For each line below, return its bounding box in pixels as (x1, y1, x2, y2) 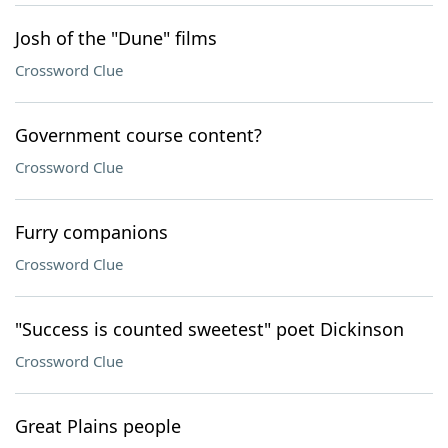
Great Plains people (15, 414, 181, 438)
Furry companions (15, 220, 168, 244)
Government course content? (15, 123, 262, 147)
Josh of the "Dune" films (15, 26, 217, 50)
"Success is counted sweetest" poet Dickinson (15, 317, 404, 341)
